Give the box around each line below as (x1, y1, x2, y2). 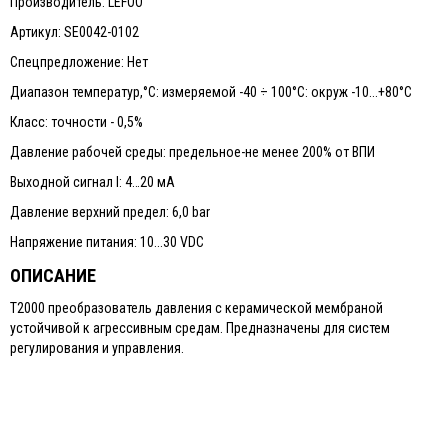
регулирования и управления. (10, 340, 184, 356)
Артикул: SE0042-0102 (10, 24, 139, 40)
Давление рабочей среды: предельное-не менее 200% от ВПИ (10, 144, 375, 160)
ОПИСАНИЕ (10, 265, 96, 286)
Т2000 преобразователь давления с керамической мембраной (10, 300, 383, 316)
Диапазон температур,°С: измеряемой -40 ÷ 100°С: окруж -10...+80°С (10, 84, 412, 100)
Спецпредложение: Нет (10, 54, 148, 70)
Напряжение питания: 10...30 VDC (10, 234, 204, 250)
